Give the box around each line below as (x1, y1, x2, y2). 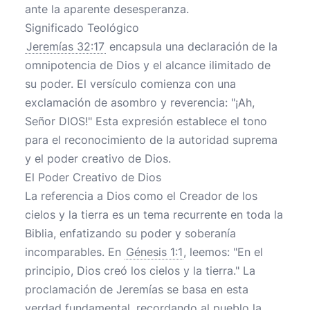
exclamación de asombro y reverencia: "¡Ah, (25, 95, 255, 109)
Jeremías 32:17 (26, 39, 104, 53)
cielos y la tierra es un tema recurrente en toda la (25, 208, 283, 221)
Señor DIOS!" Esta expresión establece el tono (25, 114, 267, 128)
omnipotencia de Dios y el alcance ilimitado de (25, 58, 271, 72)
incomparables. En (25, 245, 125, 259)
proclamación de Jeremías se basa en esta (25, 282, 248, 296)
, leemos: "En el (183, 245, 263, 259)
